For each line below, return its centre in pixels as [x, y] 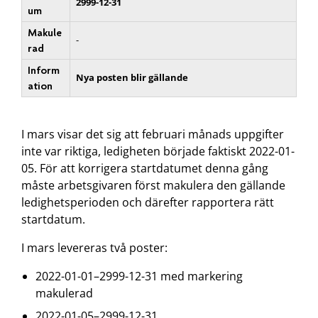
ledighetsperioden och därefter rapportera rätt [148, 203]
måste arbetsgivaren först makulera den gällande [153, 186]
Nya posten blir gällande [132, 78]
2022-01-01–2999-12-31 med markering [139, 276]
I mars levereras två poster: [94, 248]
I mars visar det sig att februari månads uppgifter [153, 135]
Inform [44, 71]
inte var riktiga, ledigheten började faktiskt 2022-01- [158, 152]
